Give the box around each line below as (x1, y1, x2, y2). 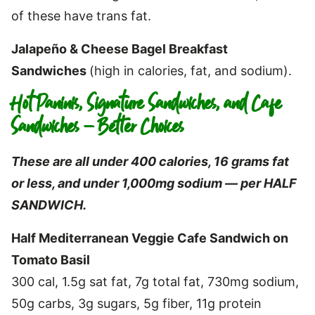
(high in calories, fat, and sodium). (89, 63, 292, 78)
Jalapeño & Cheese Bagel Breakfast (11, 41, 228, 56)
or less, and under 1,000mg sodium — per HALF (11, 175, 297, 191)
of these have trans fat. (11, 8, 151, 23)
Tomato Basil (11, 252, 90, 267)
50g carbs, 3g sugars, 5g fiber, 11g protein (11, 295, 262, 311)
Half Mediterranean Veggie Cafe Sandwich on (11, 230, 288, 245)
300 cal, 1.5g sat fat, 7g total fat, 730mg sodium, (11, 274, 299, 289)
